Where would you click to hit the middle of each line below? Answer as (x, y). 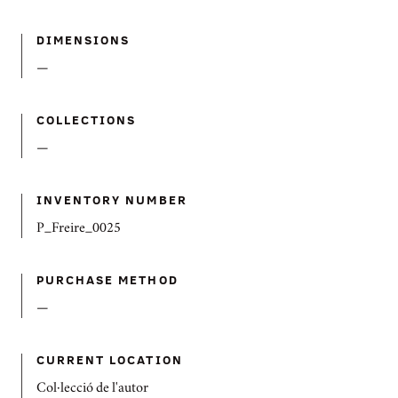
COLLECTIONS (87, 119)
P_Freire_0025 (79, 229)
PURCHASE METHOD (107, 279)
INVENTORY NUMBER (112, 199)
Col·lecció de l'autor (92, 389)
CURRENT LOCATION (110, 359)
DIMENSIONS (84, 40)
